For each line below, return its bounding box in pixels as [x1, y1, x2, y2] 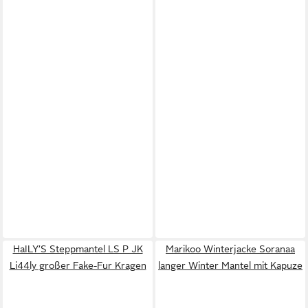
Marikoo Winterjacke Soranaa [166, 243, 295, 254]
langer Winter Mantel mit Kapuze [158, 259, 302, 271]
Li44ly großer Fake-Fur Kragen [9, 259, 146, 271]
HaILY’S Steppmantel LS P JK [12, 243, 143, 254]
